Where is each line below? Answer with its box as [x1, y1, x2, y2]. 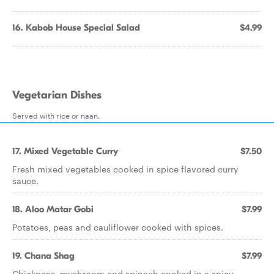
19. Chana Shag [12, 250, 75, 261]
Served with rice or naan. [12, 109, 100, 120]
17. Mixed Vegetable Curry [12, 146, 118, 157]
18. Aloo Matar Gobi [12, 204, 94, 215]
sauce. [12, 174, 39, 187]
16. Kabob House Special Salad [12, 22, 140, 33]
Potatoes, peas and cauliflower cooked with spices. [12, 221, 223, 233]
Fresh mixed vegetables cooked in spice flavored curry [12, 163, 239, 175]
